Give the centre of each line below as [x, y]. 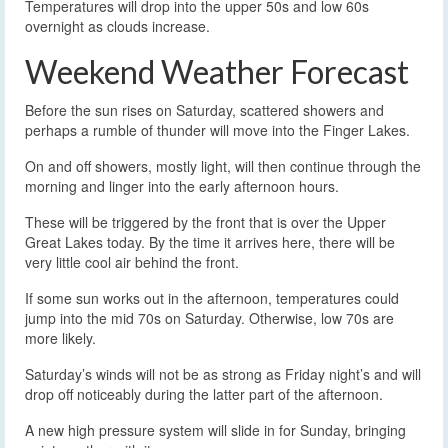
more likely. [60, 338]
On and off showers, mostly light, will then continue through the [223, 166]
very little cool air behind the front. [132, 262]
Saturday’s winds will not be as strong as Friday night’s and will [223, 374]
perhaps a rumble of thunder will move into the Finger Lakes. [217, 130]
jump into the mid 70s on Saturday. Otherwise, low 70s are [209, 318]
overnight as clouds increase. [117, 26]
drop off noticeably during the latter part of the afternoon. [204, 394]
